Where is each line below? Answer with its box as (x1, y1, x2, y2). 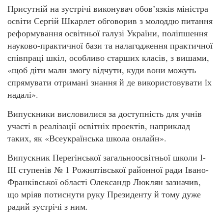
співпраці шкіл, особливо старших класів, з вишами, (7, 51, 209, 63)
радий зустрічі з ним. (7, 200, 88, 213)
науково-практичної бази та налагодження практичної (7, 39, 213, 51)
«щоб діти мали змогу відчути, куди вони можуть (7, 63, 196, 76)
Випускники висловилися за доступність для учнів (7, 108, 202, 120)
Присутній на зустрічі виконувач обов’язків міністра (7, 2, 208, 14)
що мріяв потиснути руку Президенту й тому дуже (7, 188, 201, 200)
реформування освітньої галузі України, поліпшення (7, 27, 208, 39)
